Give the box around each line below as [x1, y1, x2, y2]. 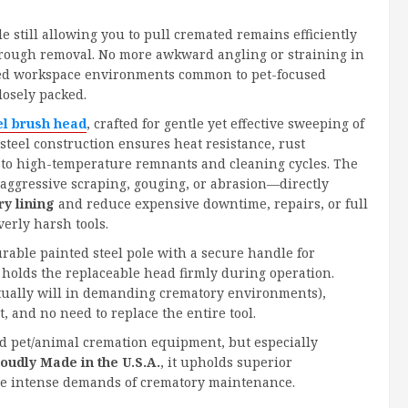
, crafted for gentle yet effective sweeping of [87, 115, 364, 133]
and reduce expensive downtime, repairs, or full [55, 195, 368, 213]
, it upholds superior [160, 353, 292, 372]
